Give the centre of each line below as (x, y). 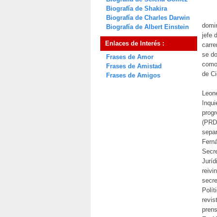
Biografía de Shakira (137, 8)
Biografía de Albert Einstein (147, 27)
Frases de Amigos (133, 75)
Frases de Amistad (134, 66)
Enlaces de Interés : (135, 43)
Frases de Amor (130, 57)
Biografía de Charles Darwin (148, 18)
